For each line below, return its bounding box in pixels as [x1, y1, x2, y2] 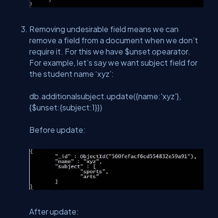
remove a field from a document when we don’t [29, 36, 198, 45]
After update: [29, 207, 79, 217]
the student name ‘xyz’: [29, 69, 114, 79]
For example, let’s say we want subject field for [29, 58, 198, 68]
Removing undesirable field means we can [29, 24, 179, 34]
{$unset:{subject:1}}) [29, 103, 102, 112]
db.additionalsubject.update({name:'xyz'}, [29, 91, 181, 101]
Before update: [29, 125, 86, 135]
